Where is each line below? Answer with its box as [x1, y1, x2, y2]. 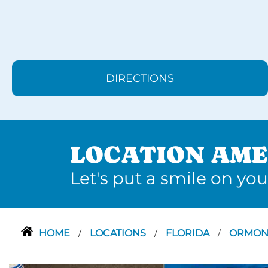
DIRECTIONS [106, 72, 174, 85]
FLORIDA [166, 227, 212, 239]
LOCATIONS [90, 227, 148, 239]
